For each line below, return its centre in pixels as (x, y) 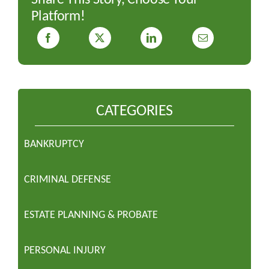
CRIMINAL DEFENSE (67, 179)
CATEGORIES (134, 110)
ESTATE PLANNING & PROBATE (91, 215)
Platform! (58, 15)
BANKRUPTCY (54, 144)
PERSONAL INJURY (65, 250)
